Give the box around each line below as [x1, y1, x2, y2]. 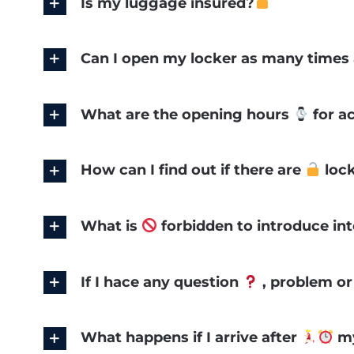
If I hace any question [80, 273, 243, 291]
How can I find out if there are [80, 161, 305, 179]
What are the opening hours [80, 105, 293, 123]
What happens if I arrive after [80, 329, 301, 347]
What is [80, 217, 141, 235]
